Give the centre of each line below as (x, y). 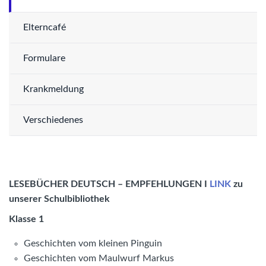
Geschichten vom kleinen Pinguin (93, 244)
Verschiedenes (53, 120)
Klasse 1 (26, 219)
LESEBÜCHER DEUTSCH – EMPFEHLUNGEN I (109, 184)
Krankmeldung (53, 89)
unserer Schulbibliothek (59, 199)
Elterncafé (45, 27)
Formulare (44, 58)
